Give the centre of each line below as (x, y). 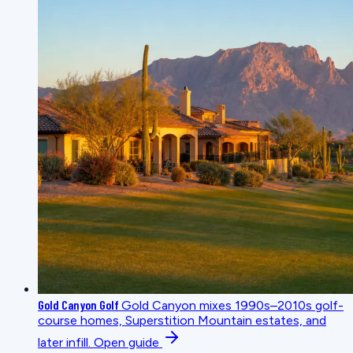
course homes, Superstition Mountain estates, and (182, 320)
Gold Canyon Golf (80, 304)
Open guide (128, 342)
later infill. (64, 342)
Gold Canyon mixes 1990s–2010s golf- (232, 305)
